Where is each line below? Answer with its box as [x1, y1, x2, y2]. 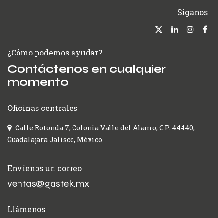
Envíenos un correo [7, 163, 82, 173]
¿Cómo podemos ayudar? [7, 47, 102, 57]
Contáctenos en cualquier [7, 62, 166, 75]
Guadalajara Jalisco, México [7, 134, 102, 144]
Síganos [177, 7, 208, 18]
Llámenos [7, 203, 45, 214]
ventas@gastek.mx [7, 177, 89, 190]
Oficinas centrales [7, 102, 77, 113]
